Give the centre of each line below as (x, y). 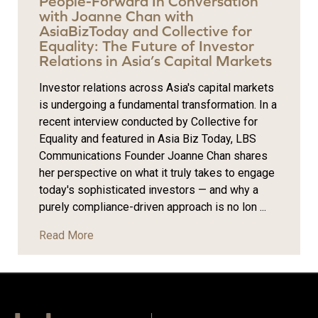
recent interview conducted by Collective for (148, 122)
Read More (66, 236)
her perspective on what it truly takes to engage (157, 173)
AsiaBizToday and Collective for (146, 31)
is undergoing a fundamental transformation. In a (158, 105)
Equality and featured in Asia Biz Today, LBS (148, 139)
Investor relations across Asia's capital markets (157, 88)
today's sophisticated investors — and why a (149, 190)
